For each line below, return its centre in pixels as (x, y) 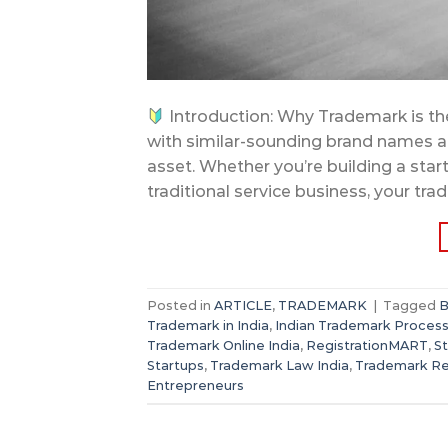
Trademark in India (208, 325)
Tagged (411, 305)
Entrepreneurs (195, 385)
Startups (175, 365)
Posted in (180, 305)
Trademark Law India (279, 365)
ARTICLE (243, 305)
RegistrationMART (367, 345)
